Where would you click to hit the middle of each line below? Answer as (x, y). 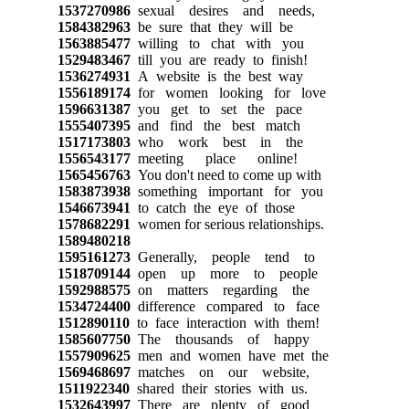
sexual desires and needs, (222, 10)
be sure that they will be (211, 26)
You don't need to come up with (225, 174)
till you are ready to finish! (219, 59)
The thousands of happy (220, 339)
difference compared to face (225, 306)
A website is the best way (216, 76)
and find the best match (215, 125)
